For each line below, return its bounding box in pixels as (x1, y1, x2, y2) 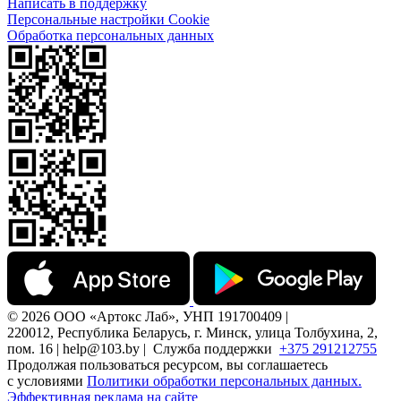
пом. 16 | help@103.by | (7, 340, 153, 356)
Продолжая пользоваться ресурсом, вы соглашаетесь (7, 356, 328, 372)
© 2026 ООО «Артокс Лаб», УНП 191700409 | (7, 308, 288, 324)
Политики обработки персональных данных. (87, 372, 362, 388)
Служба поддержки (153, 340, 279, 356)
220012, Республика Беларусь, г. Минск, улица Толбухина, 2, (7, 324, 378, 340)
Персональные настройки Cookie (7, 11, 209, 27)
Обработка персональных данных (7, 27, 214, 43)
